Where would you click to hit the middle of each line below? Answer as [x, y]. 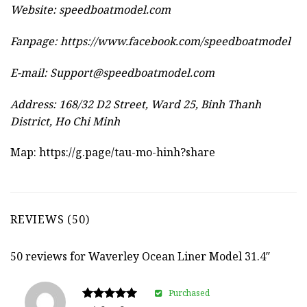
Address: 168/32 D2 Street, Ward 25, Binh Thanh [136, 104]
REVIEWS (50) [50, 220]
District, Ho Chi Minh [65, 121]
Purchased [189, 293]
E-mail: [30, 72]
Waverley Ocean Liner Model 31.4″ [179, 257]
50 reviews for [49, 257]
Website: [35, 10]
